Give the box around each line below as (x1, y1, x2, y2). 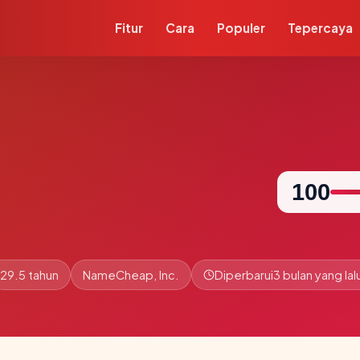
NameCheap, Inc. (83, 267, 179, 282)
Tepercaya (288, 20, 354, 35)
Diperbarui (215, 267, 273, 282)
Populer (217, 20, 266, 35)
